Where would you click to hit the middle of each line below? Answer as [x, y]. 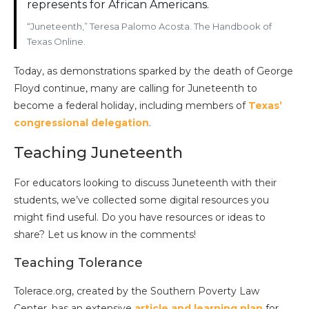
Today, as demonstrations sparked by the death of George [153, 71]
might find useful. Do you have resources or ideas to [140, 218]
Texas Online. [56, 42]
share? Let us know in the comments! [105, 235]
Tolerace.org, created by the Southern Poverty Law [137, 291]
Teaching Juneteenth [98, 153]
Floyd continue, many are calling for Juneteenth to [136, 89]
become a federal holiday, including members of [131, 106]
